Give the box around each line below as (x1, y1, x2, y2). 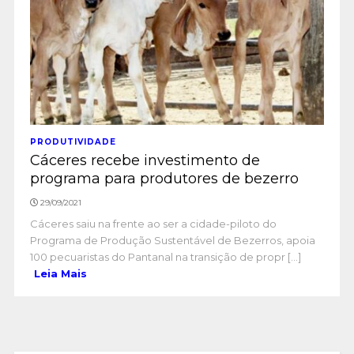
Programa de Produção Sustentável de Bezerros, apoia (29, 234, 315, 247)
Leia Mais (33, 267, 87, 280)
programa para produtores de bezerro (29, 170, 299, 187)
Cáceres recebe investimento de (29, 152, 260, 169)
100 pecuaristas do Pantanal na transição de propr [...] (29, 250, 301, 263)
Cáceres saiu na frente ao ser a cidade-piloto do (29, 217, 277, 230)
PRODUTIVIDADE (29, 137, 116, 147)
